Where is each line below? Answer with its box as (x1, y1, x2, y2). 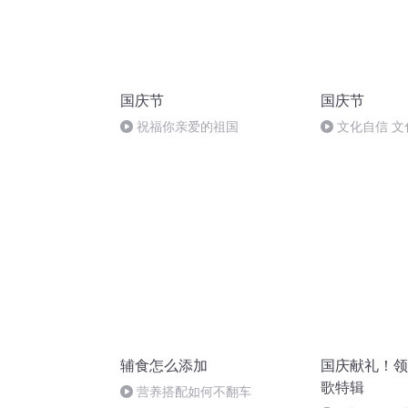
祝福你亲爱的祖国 (137, 118, 239, 135)
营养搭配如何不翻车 (137, 383, 251, 400)
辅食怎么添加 (120, 356, 208, 375)
